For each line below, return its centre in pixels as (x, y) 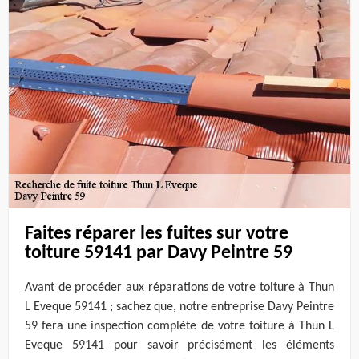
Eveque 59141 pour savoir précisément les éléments (179, 346)
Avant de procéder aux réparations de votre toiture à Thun (179, 288)
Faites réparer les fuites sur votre (157, 234)
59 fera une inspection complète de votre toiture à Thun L (179, 327)
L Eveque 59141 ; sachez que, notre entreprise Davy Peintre (179, 307)
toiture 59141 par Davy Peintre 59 (159, 253)
